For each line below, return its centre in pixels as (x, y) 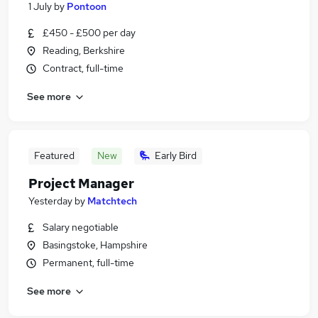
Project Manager (81, 183)
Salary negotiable (81, 227)
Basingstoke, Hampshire (95, 245)
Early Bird (176, 155)
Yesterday (50, 201)
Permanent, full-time (88, 263)
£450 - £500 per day (89, 33)
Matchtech (112, 201)
